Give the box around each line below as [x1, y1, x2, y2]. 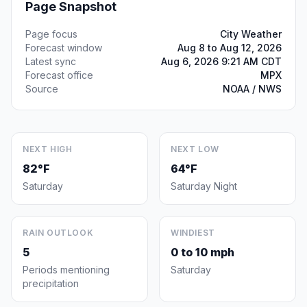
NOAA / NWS [223, 83, 282, 95]
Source [25, 83, 58, 95]
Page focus [25, 28, 77, 40]
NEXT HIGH [23, 144, 73, 154]
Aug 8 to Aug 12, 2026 [177, 42, 282, 53]
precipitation [23, 278, 79, 289]
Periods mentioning [23, 264, 110, 275]
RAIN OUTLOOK [23, 228, 94, 238]
